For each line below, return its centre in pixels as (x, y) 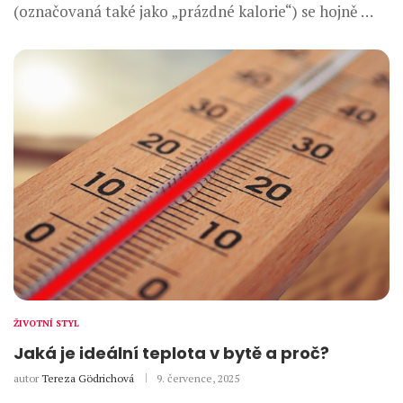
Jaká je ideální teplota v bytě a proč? (171, 353)
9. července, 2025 (198, 378)
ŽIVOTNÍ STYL (46, 323)
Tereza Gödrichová (88, 378)
